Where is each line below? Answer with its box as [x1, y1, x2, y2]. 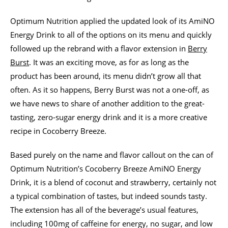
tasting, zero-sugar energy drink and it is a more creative [10, 111, 207, 122]
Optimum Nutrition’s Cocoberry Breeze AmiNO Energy [10, 163, 201, 174]
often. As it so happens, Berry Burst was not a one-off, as [10, 84, 209, 95]
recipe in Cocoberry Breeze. [10, 125, 106, 136]
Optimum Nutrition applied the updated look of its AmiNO [10, 15, 215, 26]
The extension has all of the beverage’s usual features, [10, 204, 198, 215]
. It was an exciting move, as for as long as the [29, 56, 189, 67]
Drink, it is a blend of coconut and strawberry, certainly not [10, 177, 216, 187]
